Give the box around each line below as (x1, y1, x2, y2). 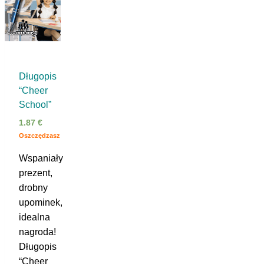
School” (19, 99, 51, 110)
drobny (19, 182, 48, 193)
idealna (19, 212, 50, 222)
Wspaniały (19, 153, 63, 163)
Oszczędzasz (19, 131, 60, 139)
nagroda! (19, 226, 56, 237)
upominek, (19, 197, 62, 207)
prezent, (19, 167, 52, 178)
